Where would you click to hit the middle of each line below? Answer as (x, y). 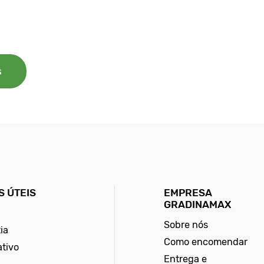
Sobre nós (186, 225)
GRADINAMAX (197, 205)
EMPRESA (188, 193)
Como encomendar (206, 242)
